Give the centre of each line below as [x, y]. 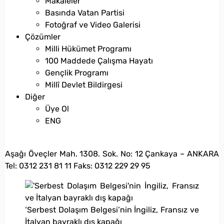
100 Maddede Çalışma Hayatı [99, 60]
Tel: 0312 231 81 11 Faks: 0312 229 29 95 [78, 165]
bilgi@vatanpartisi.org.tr [70, 141]
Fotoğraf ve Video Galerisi [93, 24]
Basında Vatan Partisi [85, 12]
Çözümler [43, 36]
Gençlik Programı [77, 72]
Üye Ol [57, 108]
